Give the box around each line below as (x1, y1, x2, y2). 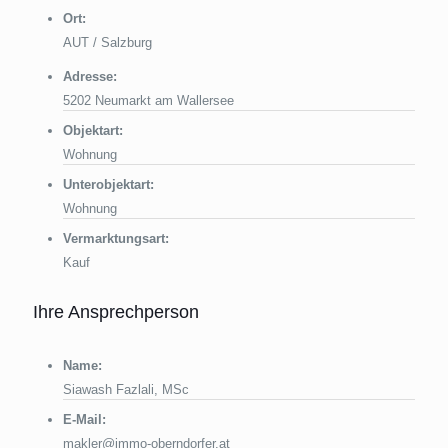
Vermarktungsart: (63, 230, 169, 246)
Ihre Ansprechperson (33, 301, 199, 322)
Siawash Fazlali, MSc (63, 381, 189, 397)
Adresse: (63, 68, 117, 84)
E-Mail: (63, 411, 106, 427)
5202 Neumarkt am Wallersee (63, 92, 234, 108)
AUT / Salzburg (63, 34, 152, 50)
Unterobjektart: (63, 176, 154, 192)
